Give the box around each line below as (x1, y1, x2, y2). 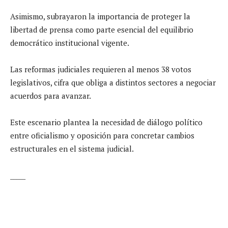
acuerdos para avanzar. (10, 90, 91, 101)
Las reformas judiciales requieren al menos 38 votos (10, 64, 191, 74)
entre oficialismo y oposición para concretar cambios (10, 130, 194, 140)
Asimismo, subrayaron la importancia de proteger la (10, 11, 190, 21)
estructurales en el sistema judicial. (10, 143, 134, 154)
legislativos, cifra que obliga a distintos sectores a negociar (10, 77, 216, 88)
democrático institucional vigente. (10, 37, 129, 48)
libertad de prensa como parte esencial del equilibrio (10, 24, 193, 35)
